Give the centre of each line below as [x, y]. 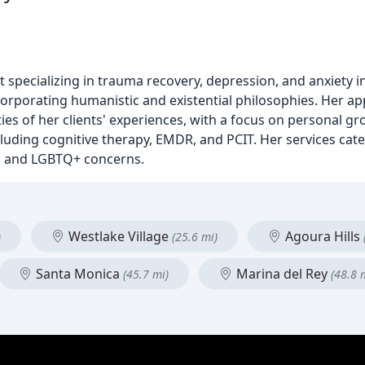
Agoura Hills [323, 236]
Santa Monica [78, 274]
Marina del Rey [282, 274]
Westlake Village [119, 236]
